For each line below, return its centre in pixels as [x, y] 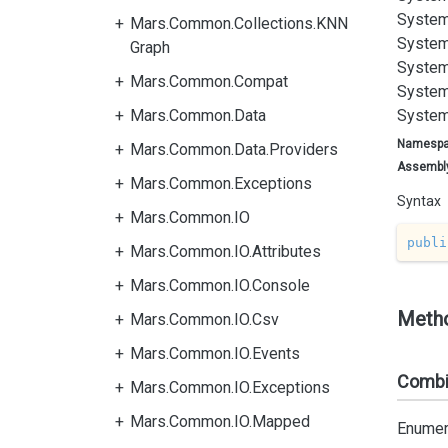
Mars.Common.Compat [209, 81]
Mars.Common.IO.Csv [204, 319]
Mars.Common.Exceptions [221, 183]
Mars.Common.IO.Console [220, 285]
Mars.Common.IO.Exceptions [230, 387]
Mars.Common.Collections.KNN [239, 23]
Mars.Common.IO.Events [215, 353]
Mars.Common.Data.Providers [234, 149]
